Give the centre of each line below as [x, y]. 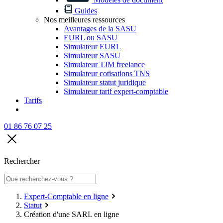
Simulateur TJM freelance [104, 65]
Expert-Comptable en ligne [66, 197]
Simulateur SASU [92, 56]
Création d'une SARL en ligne [71, 215]
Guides [86, 11]
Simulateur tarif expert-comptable [116, 92]
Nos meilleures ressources [84, 20]
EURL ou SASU [91, 38]
